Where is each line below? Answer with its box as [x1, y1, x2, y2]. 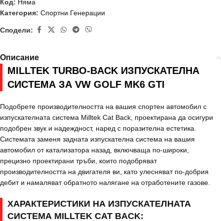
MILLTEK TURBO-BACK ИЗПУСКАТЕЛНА [7, 65, 199, 76]
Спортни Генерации [40, 9, 105, 17]
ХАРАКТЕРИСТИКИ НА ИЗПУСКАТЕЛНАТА [7, 199, 191, 209]
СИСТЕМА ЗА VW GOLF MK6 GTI [7, 79, 165, 90]
